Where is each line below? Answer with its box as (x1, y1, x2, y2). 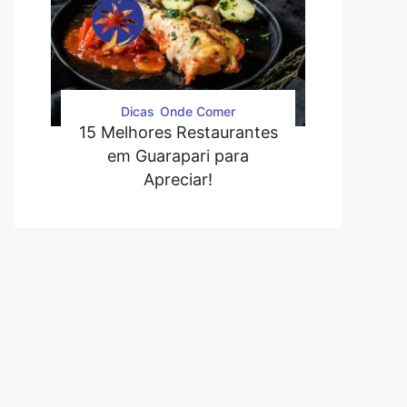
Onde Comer (160, 103, 235, 119)
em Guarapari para (107, 145, 249, 165)
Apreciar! (144, 169, 213, 189)
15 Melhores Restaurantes (78, 122, 278, 142)
